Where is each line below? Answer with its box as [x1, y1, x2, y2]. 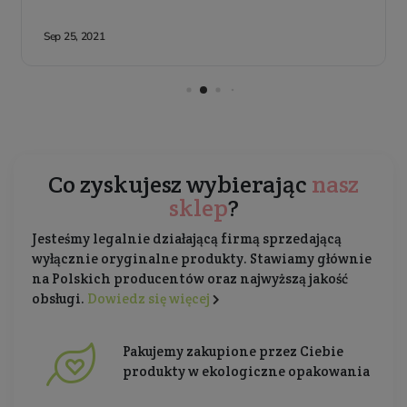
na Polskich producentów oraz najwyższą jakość [32, 270, 348, 288]
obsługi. [32, 290, 87, 308]
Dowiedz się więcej [87, 290, 210, 308]
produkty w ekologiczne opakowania [123, 362, 370, 381]
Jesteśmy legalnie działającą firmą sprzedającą [32, 230, 342, 248]
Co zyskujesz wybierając [48, 169, 312, 200]
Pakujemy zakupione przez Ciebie [123, 342, 343, 361]
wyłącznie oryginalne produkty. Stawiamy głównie [32, 250, 372, 268]
